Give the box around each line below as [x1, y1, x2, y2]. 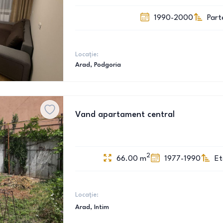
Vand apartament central [75, 111, 175, 119]
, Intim [90, 204, 109, 211]
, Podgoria [90, 62, 121, 68]
